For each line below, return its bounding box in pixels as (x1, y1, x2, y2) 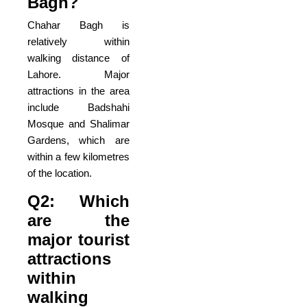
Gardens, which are (27, 134, 130, 146)
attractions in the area (27, 84, 130, 97)
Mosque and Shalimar (27, 117, 130, 130)
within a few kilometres (27, 150, 130, 162)
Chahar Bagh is (27, 19, 130, 31)
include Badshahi (27, 101, 130, 113)
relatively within (27, 35, 130, 47)
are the (27, 210, 130, 230)
